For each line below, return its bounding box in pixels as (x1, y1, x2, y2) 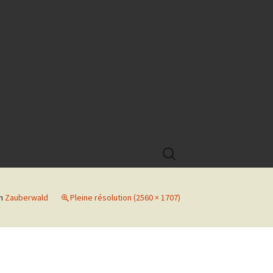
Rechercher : (159, 141, 210, 154)
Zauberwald (5, 192, 48, 203)
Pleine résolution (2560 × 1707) (70, 192, 180, 203)
